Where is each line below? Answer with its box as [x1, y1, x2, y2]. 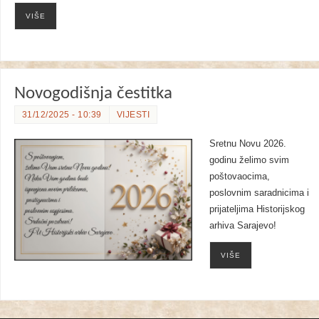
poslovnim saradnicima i [209, 187, 309, 198]
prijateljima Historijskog [209, 204, 305, 214]
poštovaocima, [209, 171, 270, 182]
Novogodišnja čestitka [14, 84, 172, 103]
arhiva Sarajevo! [209, 220, 276, 231]
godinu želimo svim [209, 155, 289, 165]
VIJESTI [116, 109, 150, 120]
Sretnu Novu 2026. [209, 138, 286, 149]
